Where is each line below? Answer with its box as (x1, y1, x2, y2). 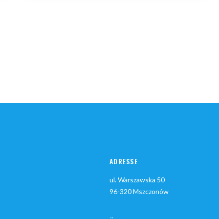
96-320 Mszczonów (109, 187, 169, 196)
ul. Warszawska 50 (109, 175, 165, 184)
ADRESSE (109, 156, 138, 167)
